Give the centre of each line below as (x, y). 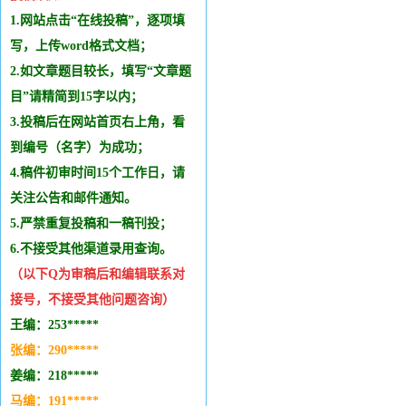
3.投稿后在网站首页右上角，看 (97, 122)
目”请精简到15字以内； (77, 97)
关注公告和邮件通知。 (73, 198)
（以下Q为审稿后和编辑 (78, 274)
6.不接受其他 (47, 249)
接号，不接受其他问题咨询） (92, 300)
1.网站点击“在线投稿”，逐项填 (97, 20)
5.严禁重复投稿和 (59, 223)
